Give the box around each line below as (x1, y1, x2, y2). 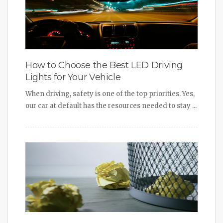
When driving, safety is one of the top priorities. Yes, (25, 89, 195, 98)
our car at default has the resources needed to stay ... (25, 101, 197, 110)
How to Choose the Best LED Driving (25, 59, 183, 71)
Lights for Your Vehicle (25, 71, 121, 83)
